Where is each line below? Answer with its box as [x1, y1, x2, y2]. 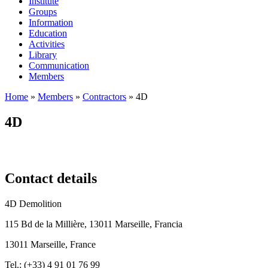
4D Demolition [5, 198, 62, 209]
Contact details [5, 170, 97, 186]
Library [29, 50, 57, 60]
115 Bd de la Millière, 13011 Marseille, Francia [5, 218, 182, 229]
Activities [29, 39, 65, 49]
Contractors [83, 92, 126, 102]
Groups [29, 7, 57, 17]
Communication [29, 60, 89, 71]
